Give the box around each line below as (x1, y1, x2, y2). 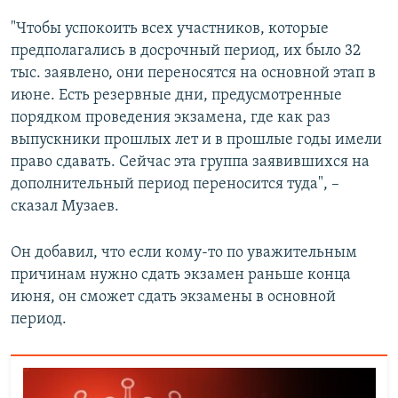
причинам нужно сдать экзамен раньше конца (11, 266, 351, 283)
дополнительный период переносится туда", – (11, 175, 339, 193)
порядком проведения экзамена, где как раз (11, 108, 330, 126)
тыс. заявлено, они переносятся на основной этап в (11, 64, 376, 82)
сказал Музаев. (11, 197, 119, 215)
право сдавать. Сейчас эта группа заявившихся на (11, 153, 370, 171)
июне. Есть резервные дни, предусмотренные (11, 86, 342, 104)
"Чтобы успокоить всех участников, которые (11, 20, 329, 37)
